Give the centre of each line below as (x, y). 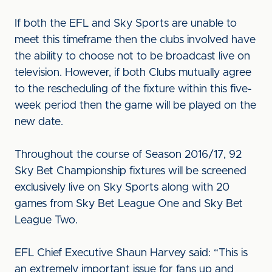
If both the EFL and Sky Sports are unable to (126, 24)
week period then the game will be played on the (135, 106)
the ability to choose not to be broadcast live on (132, 56)
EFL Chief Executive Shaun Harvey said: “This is (131, 253)
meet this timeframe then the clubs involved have (135, 40)
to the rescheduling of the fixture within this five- (133, 89)
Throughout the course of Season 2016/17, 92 (128, 155)
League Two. (46, 220)
